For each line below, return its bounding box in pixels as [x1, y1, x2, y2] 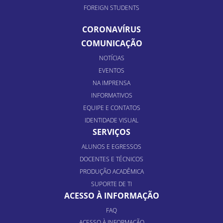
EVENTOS [99, 66, 124, 75]
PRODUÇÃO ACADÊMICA [79, 167, 144, 176]
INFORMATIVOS [91, 91, 132, 100]
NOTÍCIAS [99, 54, 124, 62]
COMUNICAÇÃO [81, 38, 142, 49]
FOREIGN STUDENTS [84, 3, 139, 12]
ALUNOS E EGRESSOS [82, 142, 141, 151]
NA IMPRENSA [93, 79, 130, 87]
